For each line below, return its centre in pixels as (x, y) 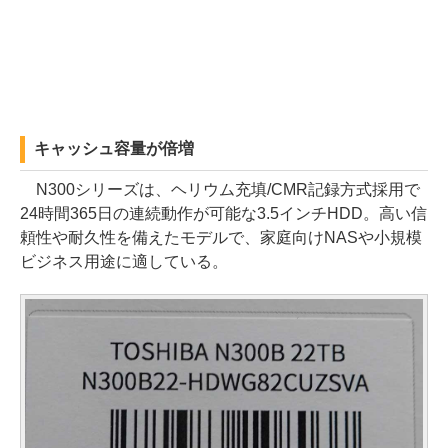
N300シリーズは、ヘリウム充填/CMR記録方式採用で (220, 190)
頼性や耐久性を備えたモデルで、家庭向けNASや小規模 (221, 238)
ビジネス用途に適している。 (124, 262)
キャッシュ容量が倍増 (114, 149)
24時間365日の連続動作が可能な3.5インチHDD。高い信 (223, 214)
